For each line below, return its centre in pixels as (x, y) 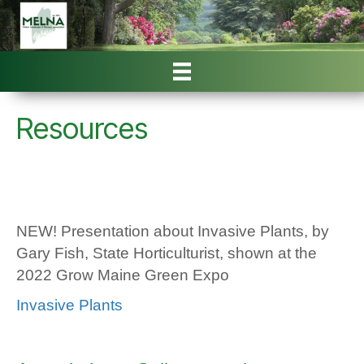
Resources (82, 129)
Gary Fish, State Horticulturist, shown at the (167, 253)
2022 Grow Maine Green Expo (123, 275)
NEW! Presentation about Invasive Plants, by (173, 232)
